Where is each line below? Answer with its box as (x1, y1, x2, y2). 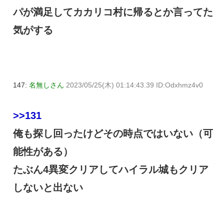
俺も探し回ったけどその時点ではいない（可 (13, 127, 213, 139)
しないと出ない (13, 181, 83, 193)
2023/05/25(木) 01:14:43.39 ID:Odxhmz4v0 (66, 80, 203, 89)
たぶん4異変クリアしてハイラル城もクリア (13, 163, 208, 175)
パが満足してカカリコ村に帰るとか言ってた (13, 6, 213, 17)
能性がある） (13, 145, 73, 157)
